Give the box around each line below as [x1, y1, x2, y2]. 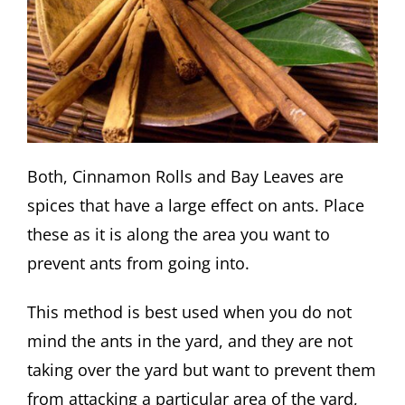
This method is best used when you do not [27, 300, 352, 323]
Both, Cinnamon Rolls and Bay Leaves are [27, 165, 344, 188]
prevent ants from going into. [27, 252, 250, 275]
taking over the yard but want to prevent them [27, 358, 376, 381]
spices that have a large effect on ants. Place [27, 194, 364, 217]
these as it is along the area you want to [27, 223, 330, 246]
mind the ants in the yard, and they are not [27, 329, 353, 352]
